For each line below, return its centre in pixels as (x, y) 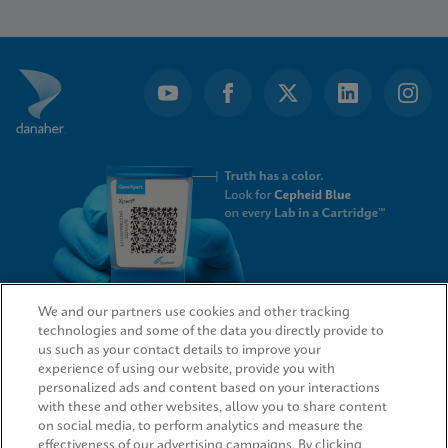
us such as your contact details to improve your (180, 350)
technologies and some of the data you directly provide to (211, 331)
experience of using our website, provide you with (187, 369)
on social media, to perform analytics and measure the (201, 426)
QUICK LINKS (54, 349)
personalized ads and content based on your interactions (209, 388)
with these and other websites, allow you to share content (213, 407)
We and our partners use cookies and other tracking (194, 312)
